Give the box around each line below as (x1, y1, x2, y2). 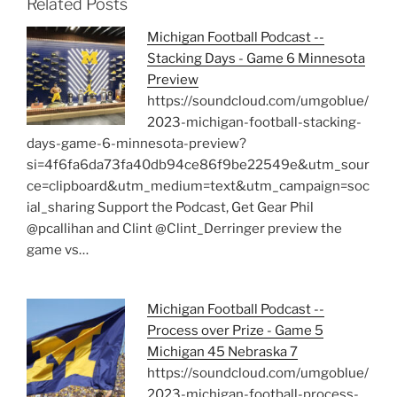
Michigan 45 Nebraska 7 (146, 343, 298, 360)
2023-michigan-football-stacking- (146, 114, 362, 131)
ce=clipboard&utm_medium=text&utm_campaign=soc (27, 178, 370, 195)
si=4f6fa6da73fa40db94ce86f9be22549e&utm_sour (27, 157, 370, 174)
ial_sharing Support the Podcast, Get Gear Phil (27, 199, 314, 216)
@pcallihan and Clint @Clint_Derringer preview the (27, 221, 342, 237)
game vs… (27, 242, 89, 259)
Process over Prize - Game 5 (146, 322, 323, 339)
